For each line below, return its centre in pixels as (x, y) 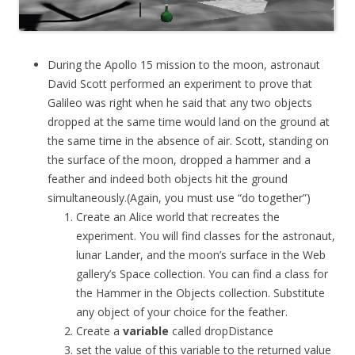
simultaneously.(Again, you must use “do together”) (179, 197)
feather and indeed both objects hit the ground (168, 178)
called (187, 330)
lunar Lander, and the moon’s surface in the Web (201, 254)
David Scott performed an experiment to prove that (180, 83)
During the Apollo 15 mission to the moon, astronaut (184, 64)
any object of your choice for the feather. (182, 311)
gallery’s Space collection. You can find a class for (202, 273)
